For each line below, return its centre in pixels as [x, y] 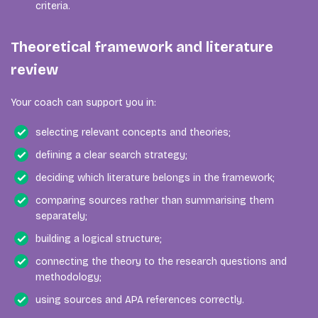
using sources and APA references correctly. [140, 300]
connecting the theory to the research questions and [161, 261]
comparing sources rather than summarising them [155, 200]
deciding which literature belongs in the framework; [155, 177]
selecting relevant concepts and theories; [133, 132]
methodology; [68, 277]
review [34, 69]
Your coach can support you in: [83, 102]
